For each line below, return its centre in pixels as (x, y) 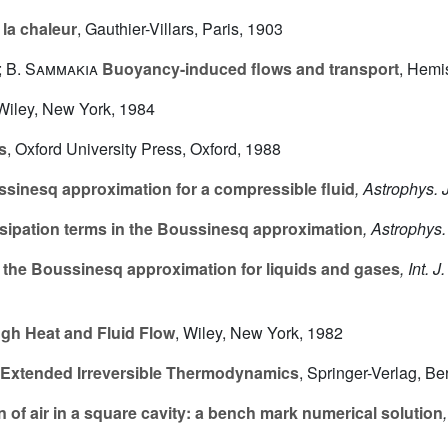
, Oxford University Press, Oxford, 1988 (144, 149)
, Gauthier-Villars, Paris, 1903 (180, 29)
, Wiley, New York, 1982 (259, 333)
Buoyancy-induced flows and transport (248, 69)
